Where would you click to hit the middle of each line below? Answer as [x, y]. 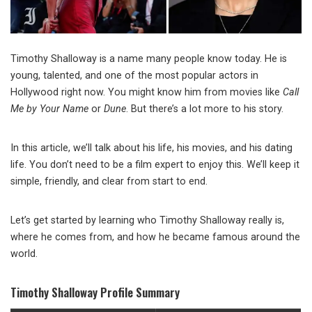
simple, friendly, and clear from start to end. [109, 182]
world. [24, 254]
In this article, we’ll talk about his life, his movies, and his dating [151, 148]
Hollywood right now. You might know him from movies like [147, 93]
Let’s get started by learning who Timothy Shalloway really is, [147, 221]
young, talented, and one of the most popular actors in [134, 76]
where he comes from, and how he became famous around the [155, 237]
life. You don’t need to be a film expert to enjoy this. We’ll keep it [155, 165]
